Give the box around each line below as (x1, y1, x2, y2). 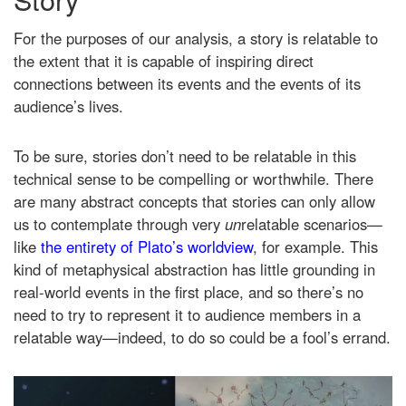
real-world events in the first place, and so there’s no (14, 281, 363, 304)
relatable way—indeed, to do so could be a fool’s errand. (14, 326, 391, 349)
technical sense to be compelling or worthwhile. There (14, 168, 373, 190)
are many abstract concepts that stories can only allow (14, 190, 375, 213)
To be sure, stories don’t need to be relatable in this (14, 145, 356, 168)
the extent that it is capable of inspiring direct (14, 50, 314, 72)
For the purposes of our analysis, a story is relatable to (14, 27, 378, 50)
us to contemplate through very (14, 213, 225, 236)
